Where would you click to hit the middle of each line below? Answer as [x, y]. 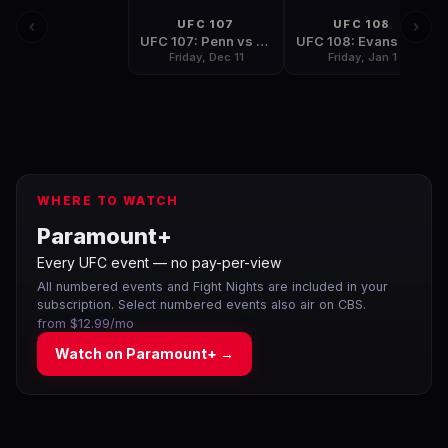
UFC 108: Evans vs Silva [415, 41]
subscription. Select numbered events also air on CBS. [201, 304]
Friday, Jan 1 [362, 57]
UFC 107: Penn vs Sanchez [262, 41]
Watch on [90, 353]
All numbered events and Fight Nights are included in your [212, 286]
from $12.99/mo [85, 323]
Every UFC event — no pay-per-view [159, 262]
